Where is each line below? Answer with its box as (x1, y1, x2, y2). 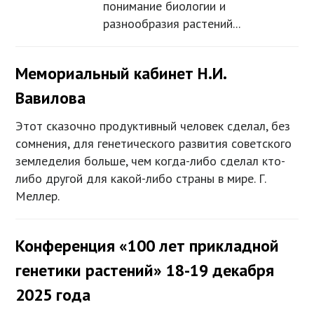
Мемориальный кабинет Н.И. (15, 62, 226, 85)
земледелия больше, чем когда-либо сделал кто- (15, 153, 286, 170)
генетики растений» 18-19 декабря (15, 259, 275, 282)
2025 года (15, 284, 91, 306)
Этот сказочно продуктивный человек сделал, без (15, 118, 291, 135)
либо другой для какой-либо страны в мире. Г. (15, 170, 266, 187)
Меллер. (15, 188, 60, 205)
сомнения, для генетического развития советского (15, 135, 292, 152)
